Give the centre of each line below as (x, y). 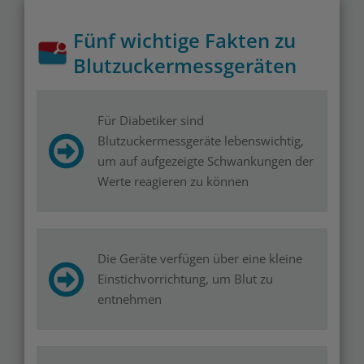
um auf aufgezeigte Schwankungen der (206, 161)
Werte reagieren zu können (173, 181)
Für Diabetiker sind (151, 120)
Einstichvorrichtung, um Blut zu (185, 279)
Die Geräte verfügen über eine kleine (200, 258)
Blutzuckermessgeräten (185, 65)
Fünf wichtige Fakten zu (184, 40)
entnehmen (130, 299)
